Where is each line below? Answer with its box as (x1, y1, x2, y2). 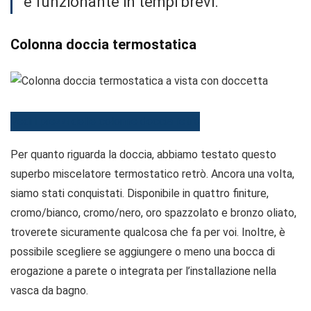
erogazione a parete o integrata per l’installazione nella (10, 264, 276, 278)
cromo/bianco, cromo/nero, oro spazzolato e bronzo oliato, (10, 206, 296, 219)
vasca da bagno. (10, 284, 88, 297)
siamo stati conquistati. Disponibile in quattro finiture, (10, 187, 269, 200)
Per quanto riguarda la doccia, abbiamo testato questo (10, 148, 276, 161)
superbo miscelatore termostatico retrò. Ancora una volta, (10, 167, 294, 180)
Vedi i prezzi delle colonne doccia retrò (10, 115, 200, 128)
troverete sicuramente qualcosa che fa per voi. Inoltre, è (10, 226, 285, 239)
